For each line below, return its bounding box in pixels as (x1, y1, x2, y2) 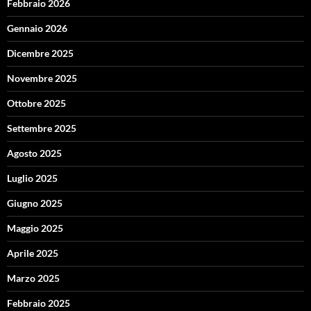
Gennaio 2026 (7, 22, 67, 35)
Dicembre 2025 (7, 47, 74, 60)
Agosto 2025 (7, 147, 62, 160)
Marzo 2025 (7, 272, 60, 285)
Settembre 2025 (7, 122, 76, 135)
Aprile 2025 (7, 247, 58, 260)
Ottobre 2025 (7, 97, 66, 110)
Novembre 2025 (7, 72, 77, 85)
